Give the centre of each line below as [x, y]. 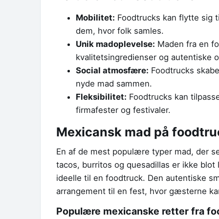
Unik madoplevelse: [115, 44]
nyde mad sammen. [114, 83]
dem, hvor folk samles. [120, 31]
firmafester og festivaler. [123, 110]
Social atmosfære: [112, 70]
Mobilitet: [95, 17]
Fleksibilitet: [101, 97]
